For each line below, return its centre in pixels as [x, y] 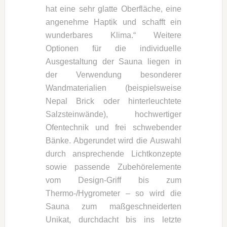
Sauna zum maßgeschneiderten [113, 206]
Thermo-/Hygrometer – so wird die [113, 193]
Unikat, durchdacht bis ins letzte [113, 219]
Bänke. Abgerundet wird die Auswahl [113, 140]
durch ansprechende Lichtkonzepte [113, 154]
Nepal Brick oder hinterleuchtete [113, 101]
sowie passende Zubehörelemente [113, 167]
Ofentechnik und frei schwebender [113, 127]
